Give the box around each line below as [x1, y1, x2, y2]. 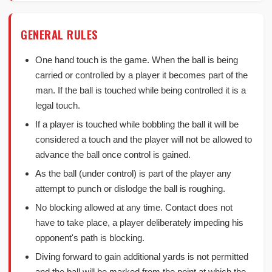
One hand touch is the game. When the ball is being [35, 55, 238, 65]
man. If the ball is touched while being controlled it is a [35, 85, 246, 95]
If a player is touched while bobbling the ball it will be [35, 119, 239, 129]
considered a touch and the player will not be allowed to [35, 134, 252, 144]
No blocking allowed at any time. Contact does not [35, 202, 233, 212]
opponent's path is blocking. [35, 233, 144, 243]
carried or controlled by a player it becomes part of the [35, 70, 248, 80]
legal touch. [35, 100, 80, 110]
